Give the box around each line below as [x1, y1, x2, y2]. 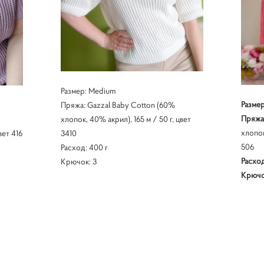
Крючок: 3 [60, 156, 97, 167]
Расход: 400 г [60, 141, 108, 153]
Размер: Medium [60, 85, 116, 96]
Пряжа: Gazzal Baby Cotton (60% [60, 99, 175, 110]
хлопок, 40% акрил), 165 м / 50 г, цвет [60, 113, 191, 124]
